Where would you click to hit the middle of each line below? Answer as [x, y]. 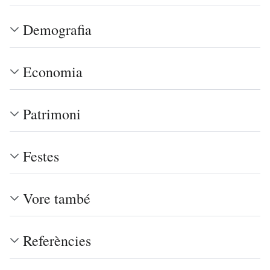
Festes [41, 156]
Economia [53, 71]
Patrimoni [52, 114]
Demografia [57, 29]
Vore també [57, 198]
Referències [57, 240]
